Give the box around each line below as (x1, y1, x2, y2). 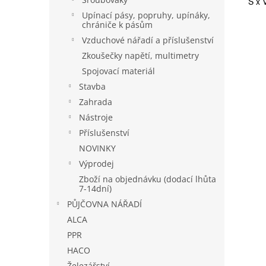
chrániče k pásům (82, 19, 153, 30)
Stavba (79, 81, 106, 92)
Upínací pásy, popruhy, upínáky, (82, 9, 210, 21)
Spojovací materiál (82, 65, 155, 77)
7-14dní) (79, 183, 112, 194)
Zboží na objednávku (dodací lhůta (79, 173, 216, 185)
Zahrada (79, 96, 112, 107)
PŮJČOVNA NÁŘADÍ (67, 198, 142, 210)
